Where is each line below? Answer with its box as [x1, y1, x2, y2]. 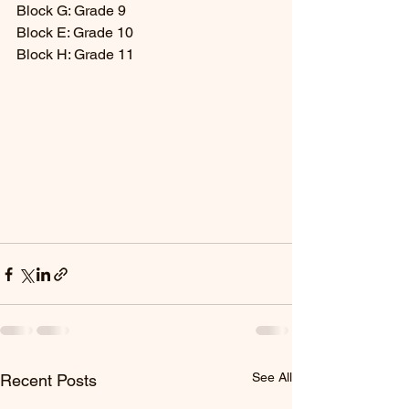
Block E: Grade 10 [16, 24, 133, 41]
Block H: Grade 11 [16, 46, 134, 63]
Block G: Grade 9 [16, 2, 126, 19]
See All [252, 370, 292, 385]
